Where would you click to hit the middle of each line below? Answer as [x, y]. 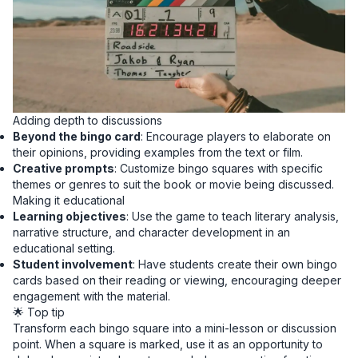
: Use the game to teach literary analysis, [233, 217]
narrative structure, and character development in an [151, 233]
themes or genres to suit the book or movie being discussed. [173, 185]
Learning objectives [70, 217]
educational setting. [64, 249]
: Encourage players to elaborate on [236, 137]
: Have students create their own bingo [235, 265]
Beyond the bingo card [77, 137]
